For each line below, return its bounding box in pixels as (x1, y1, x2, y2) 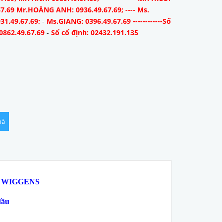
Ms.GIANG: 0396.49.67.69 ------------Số (47, 16, 171, 26)
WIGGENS (1, 177, 40, 186)
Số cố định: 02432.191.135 (51, 28, 139, 37)
